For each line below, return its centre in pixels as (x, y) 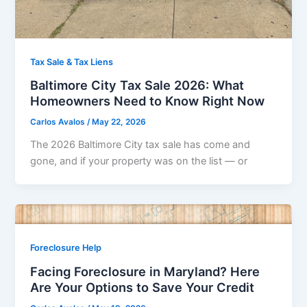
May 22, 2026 (119, 122)
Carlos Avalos (59, 122)
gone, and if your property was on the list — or (139, 161)
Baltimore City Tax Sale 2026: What (137, 85)
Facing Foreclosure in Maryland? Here (145, 271)
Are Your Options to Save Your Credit (143, 287)
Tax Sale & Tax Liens (72, 62)
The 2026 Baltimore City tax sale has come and (140, 145)
